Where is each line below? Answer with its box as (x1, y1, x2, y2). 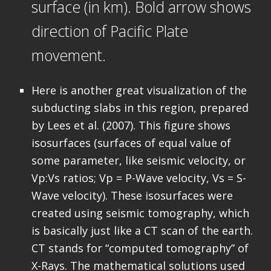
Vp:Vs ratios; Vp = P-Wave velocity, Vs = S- (31, 170, 246, 185)
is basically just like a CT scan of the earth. (31, 223, 253, 238)
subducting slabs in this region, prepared (31, 100, 249, 115)
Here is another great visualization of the (31, 82, 247, 97)
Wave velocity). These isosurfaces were (31, 188, 233, 203)
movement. (31, 44, 106, 65)
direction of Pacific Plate (31, 20, 188, 41)
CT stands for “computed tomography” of (31, 240, 249, 255)
